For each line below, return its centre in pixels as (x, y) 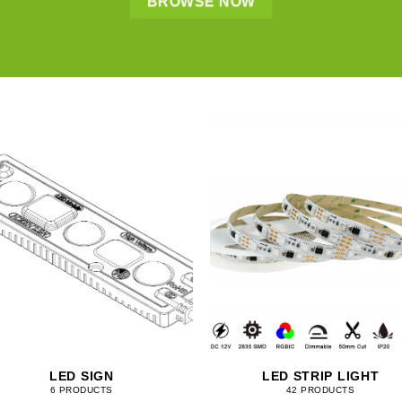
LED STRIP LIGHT (320, 376)
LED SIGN (82, 376)
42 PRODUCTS (320, 390)
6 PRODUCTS (81, 390)
